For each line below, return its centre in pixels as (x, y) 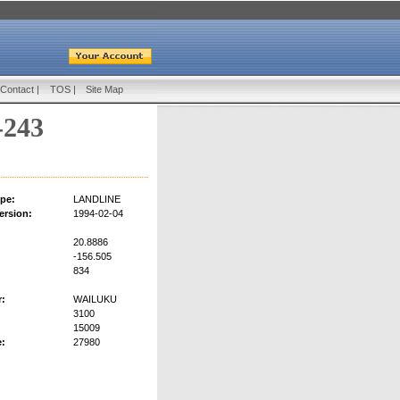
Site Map (104, 89)
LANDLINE (97, 200)
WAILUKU (95, 300)
